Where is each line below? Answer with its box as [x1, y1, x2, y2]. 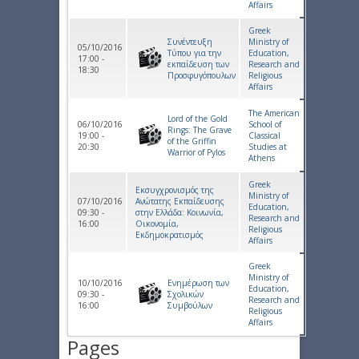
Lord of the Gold [167, 113, 228, 125]
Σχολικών [167, 288, 204, 301]
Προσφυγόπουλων [167, 70, 236, 82]
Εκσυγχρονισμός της [135, 184, 214, 196]
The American [248, 107, 300, 119]
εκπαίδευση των [167, 58, 229, 71]
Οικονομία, [135, 218, 179, 230]
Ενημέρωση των [167, 277, 229, 289]
